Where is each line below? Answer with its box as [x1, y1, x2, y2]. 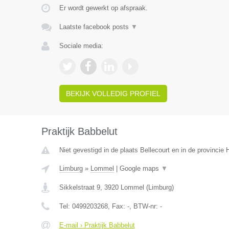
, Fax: [107, 202, 127, 210]
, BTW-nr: [129, 202, 160, 210]
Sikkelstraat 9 [59, 184, 100, 191]
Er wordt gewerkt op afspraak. [59, 4, 148, 12]
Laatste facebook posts [59, 23, 131, 31]
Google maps [119, 165, 161, 172]
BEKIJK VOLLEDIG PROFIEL [65, 89, 161, 98]
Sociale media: [59, 42, 103, 50]
